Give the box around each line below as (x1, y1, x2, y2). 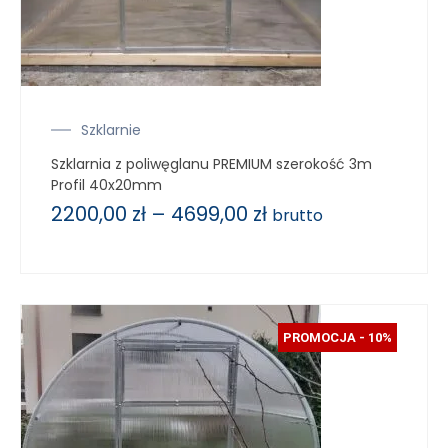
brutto (272, 203, 323, 227)
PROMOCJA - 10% (283, 329, 392, 345)
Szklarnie (81, 119, 141, 140)
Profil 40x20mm (51, 174, 162, 195)
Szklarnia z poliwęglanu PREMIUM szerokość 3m (51, 153, 372, 174)
